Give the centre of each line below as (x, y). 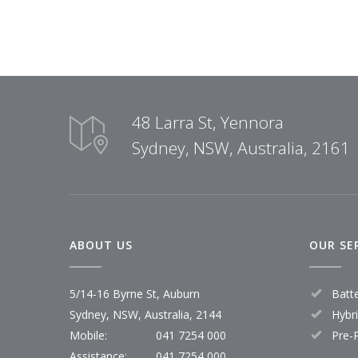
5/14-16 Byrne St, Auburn (135, 293)
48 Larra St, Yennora (208, 122)
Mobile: (88, 335)
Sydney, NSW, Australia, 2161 (241, 147)
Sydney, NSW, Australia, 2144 (145, 314)
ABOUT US (101, 245)
